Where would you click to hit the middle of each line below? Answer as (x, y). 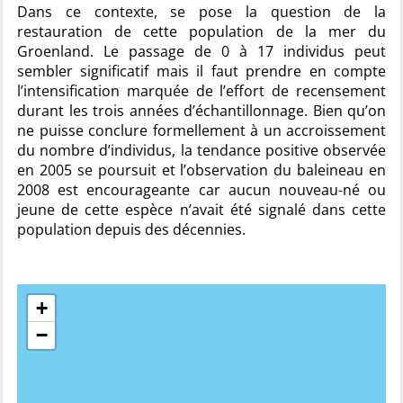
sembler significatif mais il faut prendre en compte (201, 72)
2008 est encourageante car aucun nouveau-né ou (201, 190)
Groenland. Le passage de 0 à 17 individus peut (201, 52)
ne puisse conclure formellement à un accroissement (201, 131)
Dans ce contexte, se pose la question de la (201, 12)
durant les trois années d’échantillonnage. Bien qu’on (201, 111)
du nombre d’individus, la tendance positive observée (201, 151)
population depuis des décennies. (131, 230)
